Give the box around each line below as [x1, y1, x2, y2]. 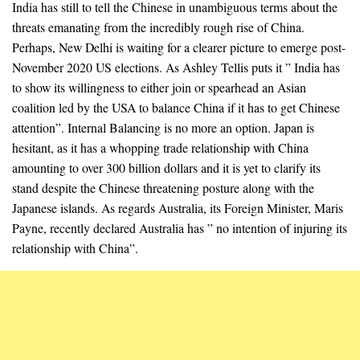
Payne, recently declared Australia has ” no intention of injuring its [12, 219, 347, 237]
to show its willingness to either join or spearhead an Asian [12, 79, 306, 96]
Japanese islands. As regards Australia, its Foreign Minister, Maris [12, 199, 343, 217]
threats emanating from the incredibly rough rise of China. [12, 18, 305, 36]
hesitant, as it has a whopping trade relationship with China [12, 139, 309, 157]
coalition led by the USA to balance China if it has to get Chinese [12, 99, 340, 117]
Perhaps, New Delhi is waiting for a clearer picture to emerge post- [12, 39, 346, 56]
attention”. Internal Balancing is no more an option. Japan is [12, 119, 314, 137]
